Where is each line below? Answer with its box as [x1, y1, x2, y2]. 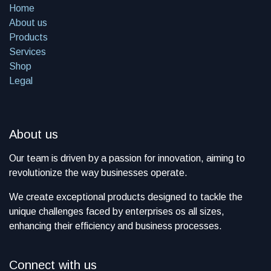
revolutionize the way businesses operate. [9, 168, 188, 178]
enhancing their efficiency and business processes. [9, 221, 222, 232]
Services [9, 47, 46, 57]
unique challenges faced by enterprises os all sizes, [9, 206, 224, 217]
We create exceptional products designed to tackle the [9, 192, 243, 203]
